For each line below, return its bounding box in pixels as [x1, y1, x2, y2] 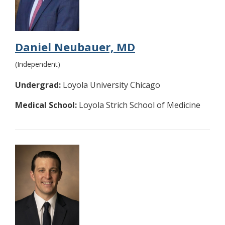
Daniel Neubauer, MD [15, 39, 135, 55]
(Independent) [15, 59, 60, 69]
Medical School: [15, 99, 77, 111]
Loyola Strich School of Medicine [77, 99, 200, 111]
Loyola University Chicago [61, 79, 160, 91]
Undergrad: [15, 79, 61, 91]
